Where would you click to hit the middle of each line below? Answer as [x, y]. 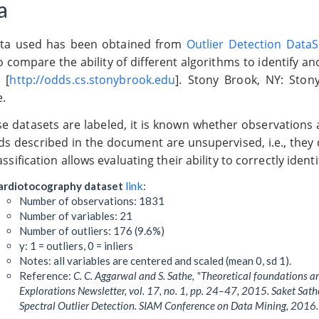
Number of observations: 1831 [91, 201]
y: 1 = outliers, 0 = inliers [76, 246]
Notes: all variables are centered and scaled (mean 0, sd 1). [155, 261]
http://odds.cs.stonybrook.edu [93, 80]
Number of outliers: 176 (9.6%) [91, 231]
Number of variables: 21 [75, 216]
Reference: [46, 276]
